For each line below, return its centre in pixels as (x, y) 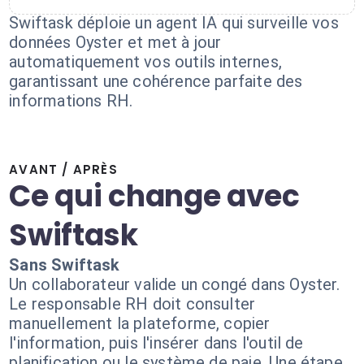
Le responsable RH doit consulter (132, 304)
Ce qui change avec (154, 196)
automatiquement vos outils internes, (145, 62)
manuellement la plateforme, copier (140, 323)
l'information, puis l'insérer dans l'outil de (156, 343)
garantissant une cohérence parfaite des (156, 81)
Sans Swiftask (65, 265)
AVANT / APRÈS (63, 169)
